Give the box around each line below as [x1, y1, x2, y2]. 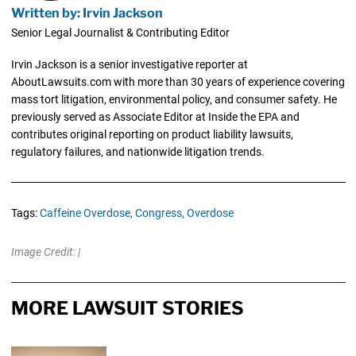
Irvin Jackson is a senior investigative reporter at [10, 58, 248, 72]
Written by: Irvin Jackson [10, 5, 163, 21]
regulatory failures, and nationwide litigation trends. [10, 145, 265, 159]
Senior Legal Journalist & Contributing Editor [10, 26, 230, 40]
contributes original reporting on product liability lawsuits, [10, 128, 293, 141]
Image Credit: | [10, 246, 80, 259]
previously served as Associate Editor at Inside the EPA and [10, 110, 300, 124]
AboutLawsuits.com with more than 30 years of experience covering [10, 75, 345, 89]
